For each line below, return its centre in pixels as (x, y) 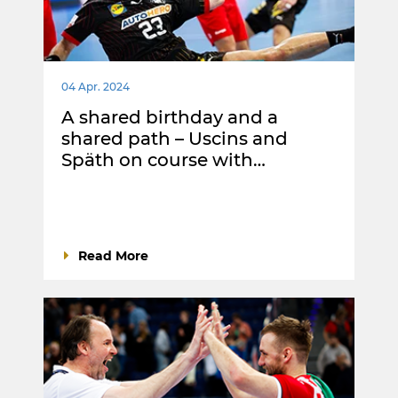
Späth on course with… (163, 159)
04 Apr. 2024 (96, 86)
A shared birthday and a (170, 117)
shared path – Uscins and (175, 138)
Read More (113, 255)
